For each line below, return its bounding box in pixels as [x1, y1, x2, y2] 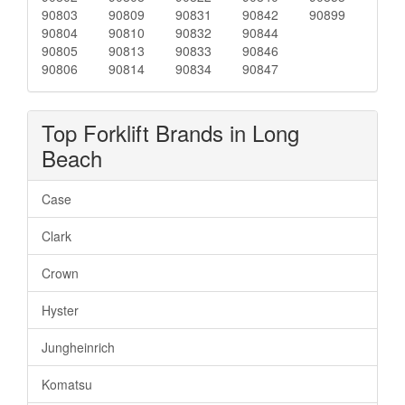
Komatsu [42, 374, 92, 393]
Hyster [42, 300, 79, 319]
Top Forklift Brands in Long [42, 116, 299, 148]
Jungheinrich [42, 337, 115, 356]
